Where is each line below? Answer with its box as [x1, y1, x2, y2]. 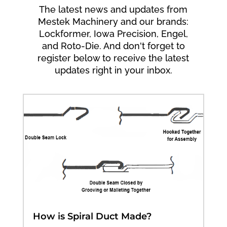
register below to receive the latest [37, 53, 190, 64]
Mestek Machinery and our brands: [38, 16, 189, 27]
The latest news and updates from [39, 4, 188, 15]
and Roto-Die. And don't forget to [42, 41, 185, 52]
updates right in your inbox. [54, 65, 172, 76]
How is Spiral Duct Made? [32, 211, 152, 222]
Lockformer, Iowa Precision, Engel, [39, 28, 188, 40]
